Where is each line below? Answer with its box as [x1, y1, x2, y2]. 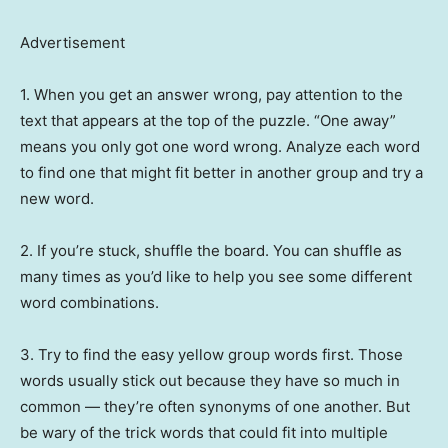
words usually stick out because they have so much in [20, 371, 400, 391]
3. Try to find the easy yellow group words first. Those [20, 345, 403, 365]
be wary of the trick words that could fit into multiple [20, 423, 388, 443]
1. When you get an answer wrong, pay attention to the [20, 85, 403, 105]
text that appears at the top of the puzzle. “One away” [20, 111, 396, 131]
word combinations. [20, 293, 159, 313]
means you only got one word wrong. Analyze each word [20, 137, 420, 157]
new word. [20, 189, 94, 209]
